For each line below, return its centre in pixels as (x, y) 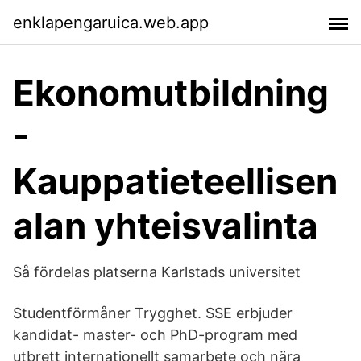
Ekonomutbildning (171, 93)
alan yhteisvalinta (166, 226)
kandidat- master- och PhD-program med (155, 335)
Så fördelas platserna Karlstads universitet (157, 272)
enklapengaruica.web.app (111, 22)
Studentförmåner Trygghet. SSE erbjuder (153, 313)
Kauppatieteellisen (175, 181)
